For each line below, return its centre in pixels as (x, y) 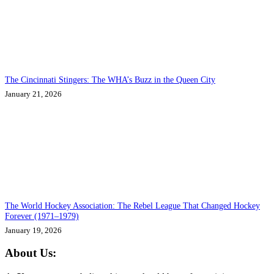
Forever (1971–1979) (42, 216)
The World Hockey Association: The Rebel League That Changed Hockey (132, 205)
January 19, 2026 (33, 230)
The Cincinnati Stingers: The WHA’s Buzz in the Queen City (110, 80)
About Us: (31, 253)
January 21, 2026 (33, 94)
